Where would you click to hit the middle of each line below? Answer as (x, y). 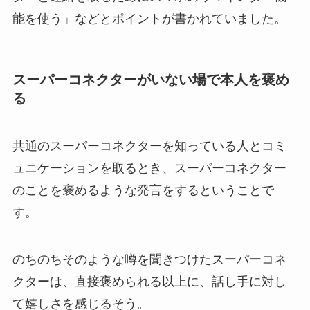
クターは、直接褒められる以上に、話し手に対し (149, 282)
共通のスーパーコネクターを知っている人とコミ (149, 146)
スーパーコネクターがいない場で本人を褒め (151, 79)
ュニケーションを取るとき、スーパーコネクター (149, 168)
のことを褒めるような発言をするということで (143, 191)
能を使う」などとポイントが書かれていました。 (149, 18)
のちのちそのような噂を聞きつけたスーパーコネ (149, 260)
